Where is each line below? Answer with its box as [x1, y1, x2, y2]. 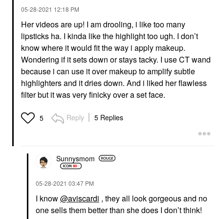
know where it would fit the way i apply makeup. [21, 42, 185, 53]
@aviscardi [60, 193, 99, 204]
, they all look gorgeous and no [99, 193, 207, 204]
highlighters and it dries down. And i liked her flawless [21, 77, 207, 88]
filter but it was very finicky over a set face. [21, 89, 167, 100]
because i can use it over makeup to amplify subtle [21, 66, 195, 77]
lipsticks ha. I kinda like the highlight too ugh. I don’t [21, 30, 198, 42]
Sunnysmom [56, 153, 95, 163]
